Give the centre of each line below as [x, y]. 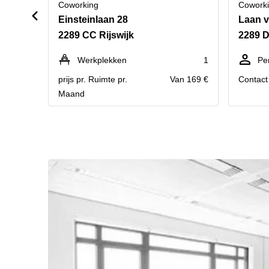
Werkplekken [102, 60]
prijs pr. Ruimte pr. [93, 79]
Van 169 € [189, 79]
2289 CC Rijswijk [96, 35]
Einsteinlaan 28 [93, 20]
